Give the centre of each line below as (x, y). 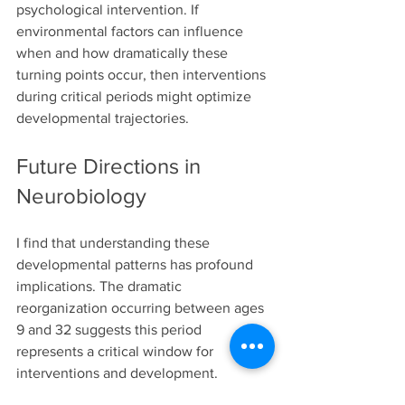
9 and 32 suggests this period (111, 330)
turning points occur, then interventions (143, 75)
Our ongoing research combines (119, 395)
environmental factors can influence (132, 32)
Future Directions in (111, 166)
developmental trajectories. (103, 118)
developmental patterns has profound (137, 265)
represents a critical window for (117, 352)
